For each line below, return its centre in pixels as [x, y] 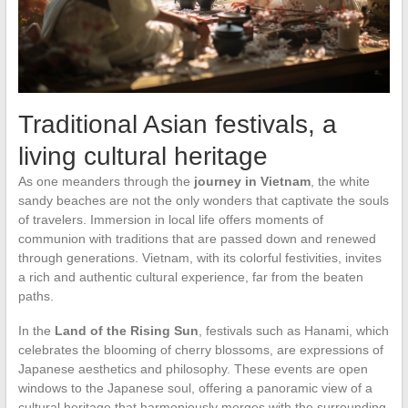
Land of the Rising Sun [126, 331]
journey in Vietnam [252, 182]
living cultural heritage [143, 157]
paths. [36, 296]
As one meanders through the [106, 182]
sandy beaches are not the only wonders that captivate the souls [203, 201]
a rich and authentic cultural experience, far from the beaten [190, 277]
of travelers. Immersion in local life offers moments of [170, 220]
